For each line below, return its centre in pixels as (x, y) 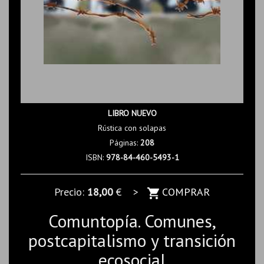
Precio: (71, 192)
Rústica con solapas (132, 128)
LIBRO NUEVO (132, 113)
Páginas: (125, 143)
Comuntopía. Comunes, (132, 220)
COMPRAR (184, 192)
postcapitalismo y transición (132, 240)
